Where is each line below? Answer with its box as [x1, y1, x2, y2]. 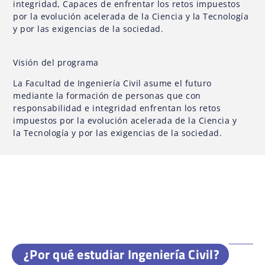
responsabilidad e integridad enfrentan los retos [13, 102, 221, 114]
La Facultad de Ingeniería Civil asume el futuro [13, 77, 212, 89]
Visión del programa [13, 56, 102, 68]
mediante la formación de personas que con [13, 90, 201, 102]
